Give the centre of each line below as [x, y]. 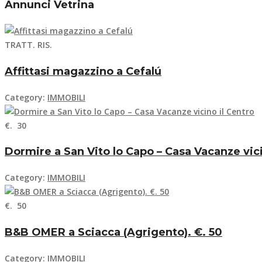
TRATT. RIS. [28, 44]
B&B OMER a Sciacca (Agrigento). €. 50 [113, 232]
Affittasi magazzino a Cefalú [83, 71]
